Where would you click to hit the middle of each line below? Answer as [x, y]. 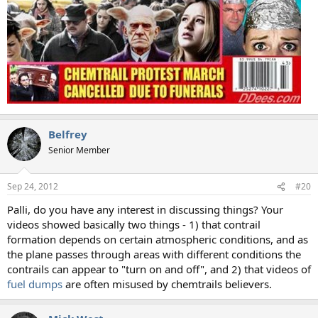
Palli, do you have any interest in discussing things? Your [145, 210]
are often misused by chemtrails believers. [167, 284]
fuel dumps [35, 284]
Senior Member [79, 150]
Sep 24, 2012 [33, 187]
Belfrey [68, 134]
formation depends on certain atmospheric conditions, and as [158, 240]
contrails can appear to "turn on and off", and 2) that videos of [159, 269]
